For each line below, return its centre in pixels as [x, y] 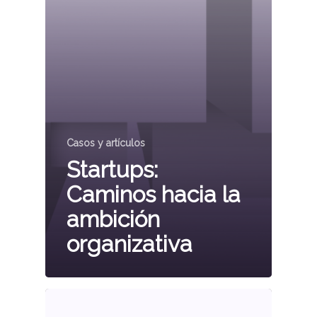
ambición [113, 219]
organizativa [129, 243]
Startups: [112, 169]
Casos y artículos [106, 143]
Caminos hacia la [154, 194]
